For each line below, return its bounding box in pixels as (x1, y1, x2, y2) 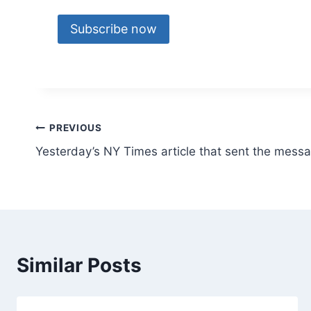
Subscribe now (70, 22, 157, 37)
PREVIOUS (49, 121, 102, 133)
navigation (35, 149, 134, 173)
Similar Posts (17, 253, 142, 278)
